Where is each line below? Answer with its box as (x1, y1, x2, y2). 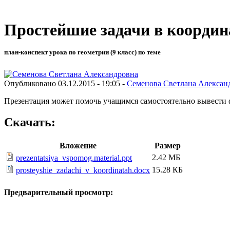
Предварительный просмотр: (4, 187, 113, 197)
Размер (154, 141, 181, 150)
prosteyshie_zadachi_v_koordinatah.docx (16, 166, 150, 175)
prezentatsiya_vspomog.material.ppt (16, 154, 132, 163)
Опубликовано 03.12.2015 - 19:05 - (4, 79, 127, 88)
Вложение (59, 141, 97, 150)
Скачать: (4, 116, 55, 129)
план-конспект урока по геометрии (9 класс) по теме (4, 48, 161, 56)
